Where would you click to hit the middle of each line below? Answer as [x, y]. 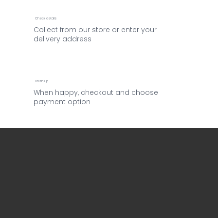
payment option [62, 101]
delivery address [63, 39]
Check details [45, 18]
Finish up [41, 81]
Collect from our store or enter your [95, 29]
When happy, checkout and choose [96, 92]
